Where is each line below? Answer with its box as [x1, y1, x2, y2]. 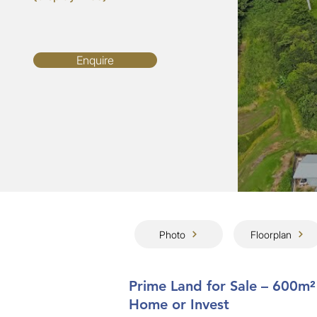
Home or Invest [129, 296, 229, 313]
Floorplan [250, 228, 292, 241]
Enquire [76, 53, 114, 67]
